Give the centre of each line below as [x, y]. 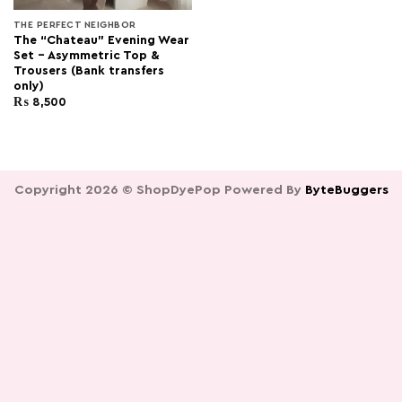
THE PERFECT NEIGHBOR [74, 25]
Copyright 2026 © [75, 189]
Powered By [262, 189]
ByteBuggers [346, 189]
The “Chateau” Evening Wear [101, 40]
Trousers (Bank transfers [88, 70]
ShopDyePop [178, 189]
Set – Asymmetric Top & [86, 55]
